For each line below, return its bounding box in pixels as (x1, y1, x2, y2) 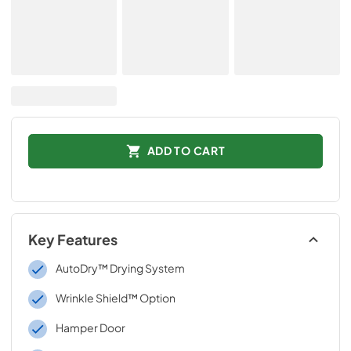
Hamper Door (55, 320, 125, 335)
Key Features (28, 230, 118, 248)
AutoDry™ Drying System (55, 260, 185, 275)
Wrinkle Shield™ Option (55, 290, 175, 305)
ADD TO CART (147, 143, 226, 157)
